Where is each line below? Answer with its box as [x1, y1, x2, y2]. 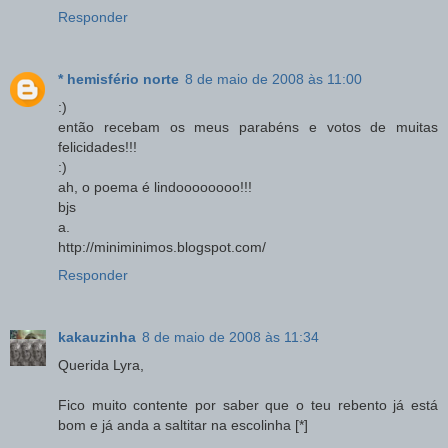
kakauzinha [58, 328, 136, 345]
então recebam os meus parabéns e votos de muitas [58, 118, 438, 135]
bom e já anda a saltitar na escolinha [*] [58, 416, 308, 433]
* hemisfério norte [58, 70, 179, 87]
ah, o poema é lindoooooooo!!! [58, 178, 252, 195]
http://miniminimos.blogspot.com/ [58, 238, 266, 255]
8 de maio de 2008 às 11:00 [185, 70, 362, 87]
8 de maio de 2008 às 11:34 [142, 328, 319, 345]
